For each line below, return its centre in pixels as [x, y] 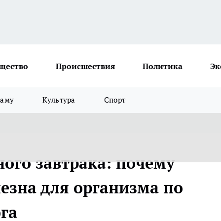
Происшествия [85, 66]
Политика [163, 66]
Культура [59, 100]
